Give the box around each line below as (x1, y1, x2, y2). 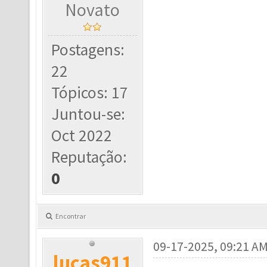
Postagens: (51, 39, 125, 60)
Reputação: (51, 147, 128, 167)
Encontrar (55, 212, 86, 221)
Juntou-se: (51, 104, 126, 125)
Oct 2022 (51, 125, 113, 146)
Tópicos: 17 (51, 82, 129, 103)
